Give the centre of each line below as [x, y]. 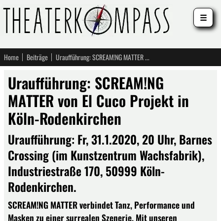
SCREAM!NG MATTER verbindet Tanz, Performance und [101, 205]
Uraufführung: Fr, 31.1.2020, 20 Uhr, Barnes [110, 139]
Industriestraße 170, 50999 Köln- [86, 171]
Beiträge [37, 57]
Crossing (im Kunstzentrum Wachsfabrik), [106, 155]
